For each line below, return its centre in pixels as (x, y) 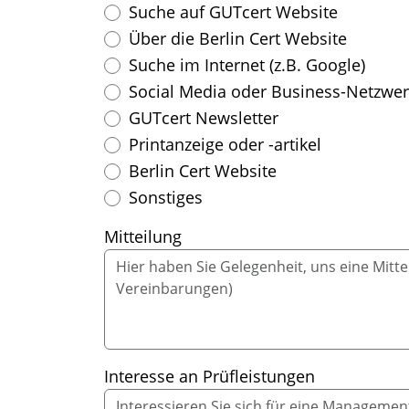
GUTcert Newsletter (204, 118)
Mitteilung (143, 237)
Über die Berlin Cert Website (238, 39)
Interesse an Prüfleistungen (210, 377)
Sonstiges (166, 198)
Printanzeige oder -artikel (225, 145)
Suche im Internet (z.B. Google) (247, 65)
